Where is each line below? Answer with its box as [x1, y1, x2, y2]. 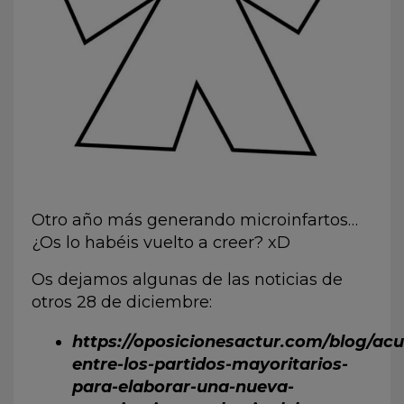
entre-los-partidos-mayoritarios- [72, 354, 348, 375]
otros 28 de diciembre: [32, 292, 212, 313]
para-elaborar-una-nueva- [72, 377, 294, 398]
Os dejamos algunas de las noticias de [32, 270, 343, 290]
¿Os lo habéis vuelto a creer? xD [32, 233, 290, 253]
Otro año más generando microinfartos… [32, 210, 358, 231]
